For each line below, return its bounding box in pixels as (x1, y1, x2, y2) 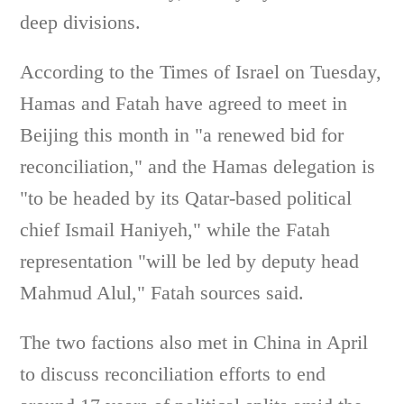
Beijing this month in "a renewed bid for (20, 124, 344, 146)
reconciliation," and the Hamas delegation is (20, 155, 376, 178)
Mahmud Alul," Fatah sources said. (20, 281, 305, 304)
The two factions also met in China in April (20, 331, 369, 353)
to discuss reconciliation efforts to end (20, 363, 326, 385)
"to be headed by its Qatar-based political (20, 187, 353, 209)
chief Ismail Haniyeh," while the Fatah (20, 218, 331, 241)
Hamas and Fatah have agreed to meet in (20, 92, 348, 115)
